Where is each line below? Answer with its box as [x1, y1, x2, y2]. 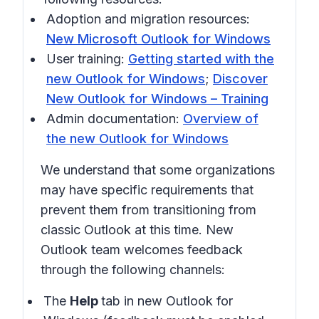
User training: [46, 51, 128, 66]
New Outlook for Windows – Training [46, 91, 268, 106]
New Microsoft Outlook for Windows [46, 31, 271, 46]
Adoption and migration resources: [46, 11, 250, 26]
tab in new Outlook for [101, 293, 233, 308]
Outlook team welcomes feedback [41, 242, 243, 257]
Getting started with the [128, 51, 274, 66]
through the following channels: [41, 262, 225, 277]
